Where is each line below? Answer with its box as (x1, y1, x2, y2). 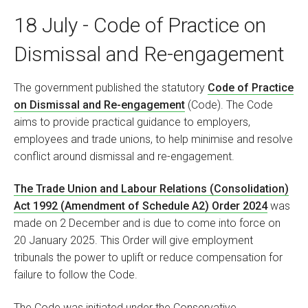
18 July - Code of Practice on (14, 12, 266, 37)
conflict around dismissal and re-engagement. (14, 149, 234, 163)
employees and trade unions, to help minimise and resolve (14, 132, 293, 146)
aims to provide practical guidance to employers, (14, 115, 250, 129)
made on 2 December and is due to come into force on (14, 217, 280, 230)
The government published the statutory (14, 80, 208, 94)
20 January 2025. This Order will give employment (14, 234, 253, 247)
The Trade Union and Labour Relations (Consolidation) (14, 182, 289, 196)
